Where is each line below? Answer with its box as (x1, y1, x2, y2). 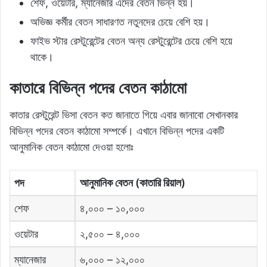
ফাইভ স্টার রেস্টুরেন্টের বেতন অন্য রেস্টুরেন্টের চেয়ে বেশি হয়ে (30, 34, 232, 47)
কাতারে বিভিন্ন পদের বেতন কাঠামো (10, 77, 187, 98)
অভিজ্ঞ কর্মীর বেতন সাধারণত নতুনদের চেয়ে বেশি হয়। (30, 15, 210, 28)
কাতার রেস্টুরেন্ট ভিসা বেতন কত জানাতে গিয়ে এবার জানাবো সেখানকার (10, 108, 238, 122)
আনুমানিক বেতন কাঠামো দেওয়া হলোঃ (10, 141, 133, 154)
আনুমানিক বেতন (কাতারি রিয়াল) (80, 176, 186, 190)
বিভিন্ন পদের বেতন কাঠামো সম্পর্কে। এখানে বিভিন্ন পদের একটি (10, 125, 224, 138)
